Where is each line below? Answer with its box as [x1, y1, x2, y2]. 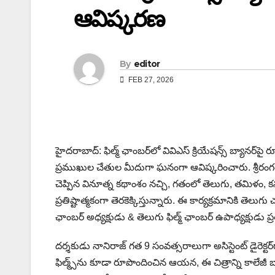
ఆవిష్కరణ [74, 4, 165, 33]
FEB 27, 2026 [126, 75, 174, 84]
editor [133, 58, 160, 69]
